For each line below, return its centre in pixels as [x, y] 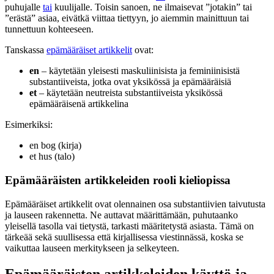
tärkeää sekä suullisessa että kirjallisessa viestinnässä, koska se [124, 237]
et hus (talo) [52, 157]
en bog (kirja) [55, 146]
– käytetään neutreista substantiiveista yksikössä [130, 93]
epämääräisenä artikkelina [79, 104]
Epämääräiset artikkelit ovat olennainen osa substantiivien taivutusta [135, 204]
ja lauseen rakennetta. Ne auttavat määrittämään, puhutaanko [121, 215]
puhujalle [24, 7]
